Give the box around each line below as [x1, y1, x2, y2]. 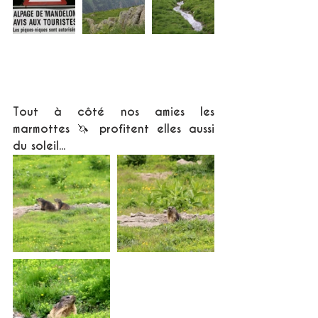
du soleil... [13, 138, 65, 154]
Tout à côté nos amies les [13, 104, 214, 120]
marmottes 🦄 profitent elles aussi [13, 121, 214, 137]
